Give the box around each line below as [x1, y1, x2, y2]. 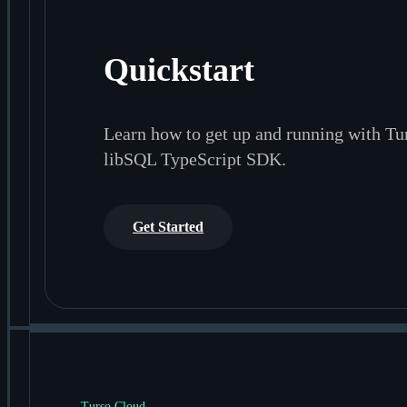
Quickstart [104, 52, 254, 89]
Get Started [133, 219, 203, 235]
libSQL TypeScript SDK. [104, 149, 286, 170]
